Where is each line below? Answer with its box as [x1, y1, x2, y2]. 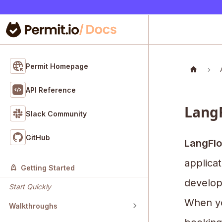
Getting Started [21, 164, 75, 172]
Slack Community [26, 109, 87, 118]
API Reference [26, 85, 76, 94]
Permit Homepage [26, 61, 88, 70]
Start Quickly [9, 182, 51, 191]
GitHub [26, 133, 50, 142]
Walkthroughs [9, 201, 57, 210]
